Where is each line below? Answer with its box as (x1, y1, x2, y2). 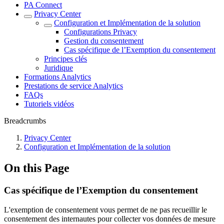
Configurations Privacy (64, 27, 137, 36)
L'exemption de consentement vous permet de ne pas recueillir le (4, 205, 207, 214)
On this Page (4, 161, 69, 174)
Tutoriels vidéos (24, 99, 74, 108)
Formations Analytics (24, 72, 91, 81)
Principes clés (44, 54, 87, 63)
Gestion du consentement (64, 36, 143, 45)
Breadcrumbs (4, 116, 46, 125)
